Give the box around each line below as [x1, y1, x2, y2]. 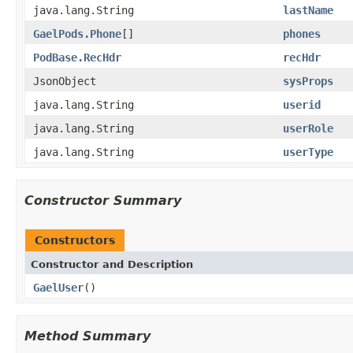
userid [283, 98, 321, 111]
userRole [283, 121, 333, 135]
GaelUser [33, 281, 84, 294]
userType [283, 145, 333, 158]
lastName [283, 3, 333, 17]
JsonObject [33, 74, 96, 87]
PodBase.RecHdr [33, 50, 121, 64]
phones [283, 27, 321, 40]
